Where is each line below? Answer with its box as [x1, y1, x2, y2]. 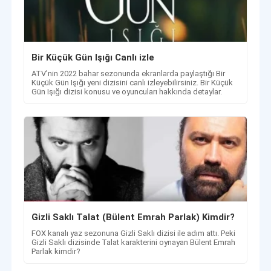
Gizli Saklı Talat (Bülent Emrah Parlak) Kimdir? [31, 212, 235, 223]
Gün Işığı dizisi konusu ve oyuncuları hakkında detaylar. [31, 87, 223, 97]
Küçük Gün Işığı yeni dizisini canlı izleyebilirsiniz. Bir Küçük [31, 78, 233, 88]
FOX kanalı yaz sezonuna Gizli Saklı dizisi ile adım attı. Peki [31, 229, 236, 238]
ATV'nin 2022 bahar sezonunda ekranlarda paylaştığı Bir [31, 69, 226, 79]
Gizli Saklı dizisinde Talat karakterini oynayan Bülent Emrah [31, 238, 236, 247]
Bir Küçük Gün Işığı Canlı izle [31, 52, 155, 64]
